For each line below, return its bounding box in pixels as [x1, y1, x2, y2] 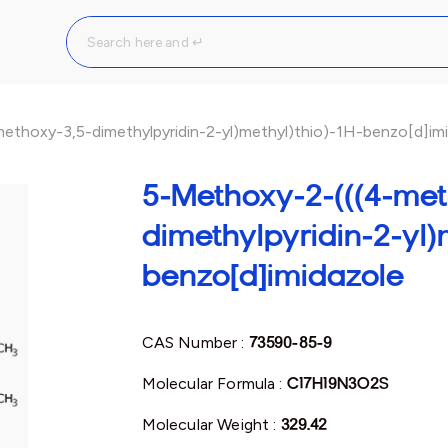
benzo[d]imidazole [141, 257, 404, 294]
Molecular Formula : [141, 374, 287, 393]
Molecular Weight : [141, 415, 281, 434]
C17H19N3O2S [286, 374, 390, 393]
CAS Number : [141, 333, 249, 352]
